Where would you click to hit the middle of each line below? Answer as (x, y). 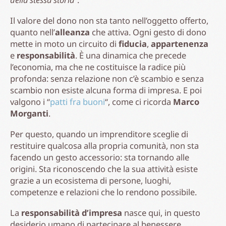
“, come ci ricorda (139, 101)
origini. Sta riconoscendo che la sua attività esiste (104, 168)
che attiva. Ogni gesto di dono (148, 32)
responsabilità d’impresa (72, 212)
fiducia (133, 43)
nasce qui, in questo (161, 212)
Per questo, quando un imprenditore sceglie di (99, 134)
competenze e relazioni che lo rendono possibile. (103, 192)
